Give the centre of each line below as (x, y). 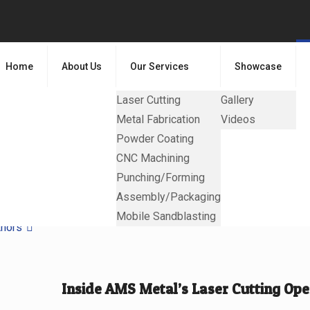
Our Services (159, 66)
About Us (82, 66)
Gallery (237, 100)
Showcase (258, 66)
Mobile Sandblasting (166, 216)
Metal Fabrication (158, 119)
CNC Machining (153, 158)
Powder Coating (155, 139)
